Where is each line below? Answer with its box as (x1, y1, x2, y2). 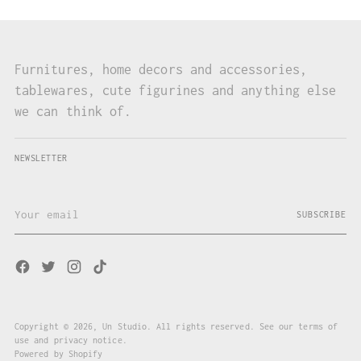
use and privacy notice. (15, 335, 127, 346)
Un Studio (102, 322, 147, 332)
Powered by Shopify (15, 349, 103, 359)
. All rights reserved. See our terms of (147, 322, 338, 332)
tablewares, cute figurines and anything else (15, 83, 337, 98)
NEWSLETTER (15, 153, 68, 164)
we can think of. (15, 104, 132, 119)
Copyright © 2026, (15, 322, 103, 332)
